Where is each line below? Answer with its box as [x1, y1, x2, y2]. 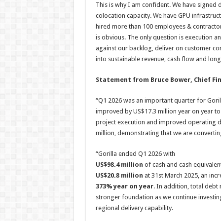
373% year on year [95, 183, 153, 190]
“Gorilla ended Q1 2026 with [95, 150, 175, 157]
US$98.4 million [95, 161, 143, 168]
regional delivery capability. [95, 204, 173, 212]
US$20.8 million [95, 172, 143, 179]
